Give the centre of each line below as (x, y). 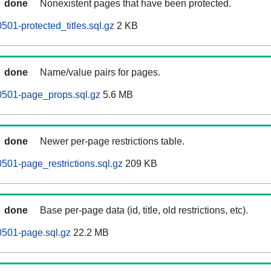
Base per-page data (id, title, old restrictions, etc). (144, 211)
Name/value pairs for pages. (100, 73)
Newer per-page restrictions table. (112, 142)
